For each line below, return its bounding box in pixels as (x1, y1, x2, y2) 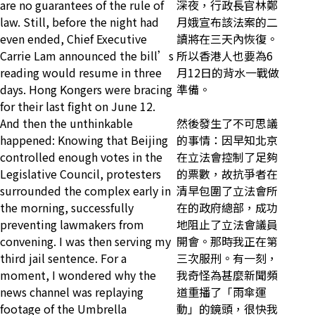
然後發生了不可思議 (176, 115, 278, 132)
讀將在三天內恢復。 (176, 30, 278, 48)
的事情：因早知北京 (176, 131, 278, 149)
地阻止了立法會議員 (176, 216, 278, 233)
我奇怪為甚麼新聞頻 (176, 266, 278, 284)
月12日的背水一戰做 (176, 64, 279, 82)
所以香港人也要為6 (176, 47, 273, 65)
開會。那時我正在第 (176, 233, 278, 250)
